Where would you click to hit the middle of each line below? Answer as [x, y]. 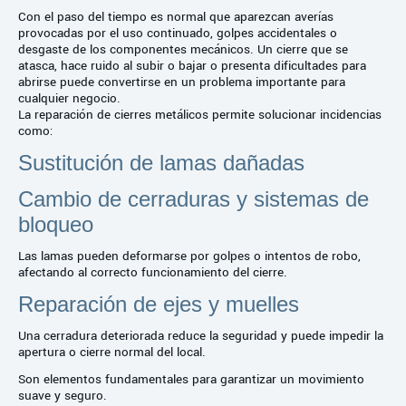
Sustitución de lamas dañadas [161, 162]
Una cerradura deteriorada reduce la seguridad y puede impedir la [201, 335]
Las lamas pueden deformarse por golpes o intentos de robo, [189, 256]
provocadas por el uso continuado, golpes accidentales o [178, 33]
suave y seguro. [63, 395]
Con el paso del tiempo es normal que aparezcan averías [176, 16]
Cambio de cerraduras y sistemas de [193, 198]
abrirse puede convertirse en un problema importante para [182, 82]
